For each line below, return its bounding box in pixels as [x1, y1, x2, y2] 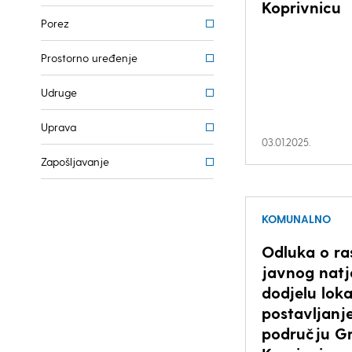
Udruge [41, 86, 77, 99]
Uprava [41, 120, 76, 134]
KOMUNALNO [262, 212, 331, 225]
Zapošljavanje [41, 155, 109, 168]
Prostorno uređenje [41, 51, 137, 64]
